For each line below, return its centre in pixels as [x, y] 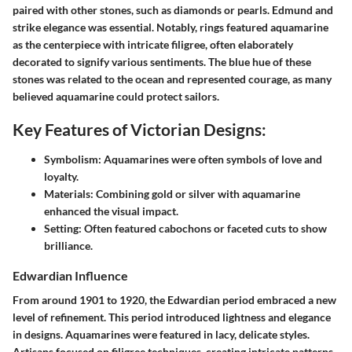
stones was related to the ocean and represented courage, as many [172, 79]
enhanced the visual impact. [111, 211]
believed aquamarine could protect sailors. [116, 97]
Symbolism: [73, 159]
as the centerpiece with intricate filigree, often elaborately [153, 45]
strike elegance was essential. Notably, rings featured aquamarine [170, 27]
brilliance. [68, 245]
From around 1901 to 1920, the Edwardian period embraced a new [174, 299]
